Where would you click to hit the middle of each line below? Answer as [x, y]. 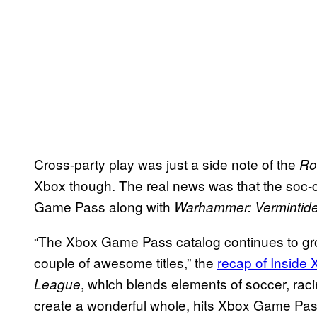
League [57, 283]
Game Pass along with [104, 206]
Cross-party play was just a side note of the [167, 163]
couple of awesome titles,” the [126, 262]
